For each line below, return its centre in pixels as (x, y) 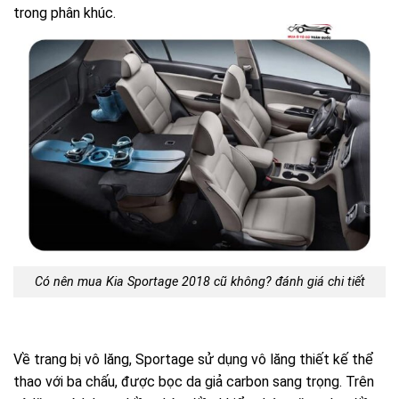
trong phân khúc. (65, 13)
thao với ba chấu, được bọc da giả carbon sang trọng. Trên (194, 381)
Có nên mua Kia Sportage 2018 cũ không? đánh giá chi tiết (199, 281)
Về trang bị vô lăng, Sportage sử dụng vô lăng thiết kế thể (193, 359)
